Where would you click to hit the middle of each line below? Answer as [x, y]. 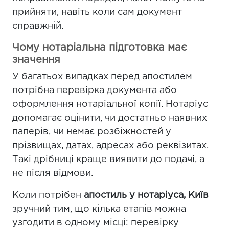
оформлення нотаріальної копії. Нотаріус [110, 104]
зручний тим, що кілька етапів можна [99, 209]
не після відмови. [53, 173]
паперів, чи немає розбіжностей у [92, 132]
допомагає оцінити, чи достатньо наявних [110, 118]
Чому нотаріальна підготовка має [99, 48]
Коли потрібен [48, 195]
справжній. [38, 26]
